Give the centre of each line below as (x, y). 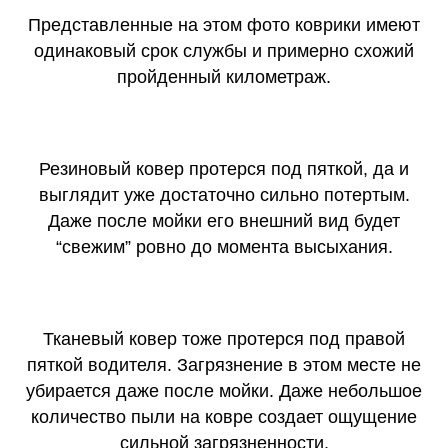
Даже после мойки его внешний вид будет (224, 221)
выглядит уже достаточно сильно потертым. (224, 195)
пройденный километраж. (224, 77)
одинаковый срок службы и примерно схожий (224, 51)
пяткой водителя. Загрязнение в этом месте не (224, 365)
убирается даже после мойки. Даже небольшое (224, 391)
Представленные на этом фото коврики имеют (224, 25)
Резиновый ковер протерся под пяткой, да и (224, 169)
